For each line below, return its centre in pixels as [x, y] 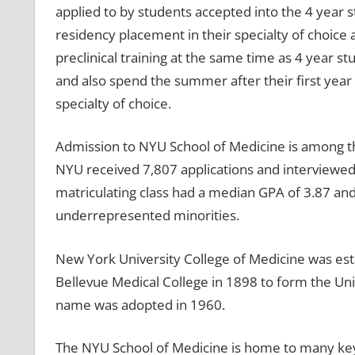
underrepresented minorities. [147, 216]
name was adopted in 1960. [140, 304]
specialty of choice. [113, 103]
